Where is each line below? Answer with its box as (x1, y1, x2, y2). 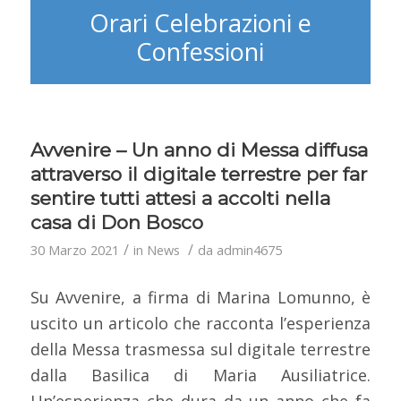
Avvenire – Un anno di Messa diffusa (30, 139, 368, 162)
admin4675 (216, 241, 282, 260)
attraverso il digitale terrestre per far (30, 163, 367, 186)
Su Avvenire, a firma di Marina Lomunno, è (30, 286, 371, 308)
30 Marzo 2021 (30, 241, 119, 260)
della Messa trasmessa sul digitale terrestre (30, 337, 371, 360)
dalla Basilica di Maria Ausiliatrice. (30, 363, 371, 386)
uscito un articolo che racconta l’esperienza (30, 311, 371, 334)
